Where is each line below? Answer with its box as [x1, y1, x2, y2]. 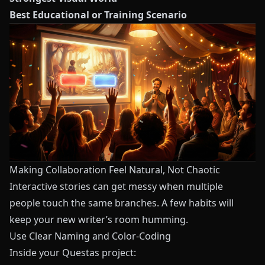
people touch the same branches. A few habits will [9, 196, 234, 210]
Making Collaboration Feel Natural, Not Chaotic [9, 163, 220, 177]
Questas [62, 246, 99, 260]
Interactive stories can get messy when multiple [9, 180, 223, 193]
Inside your [9, 246, 62, 260]
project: [99, 246, 136, 260]
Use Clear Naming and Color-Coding [9, 230, 171, 243]
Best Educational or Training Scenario [9, 8, 187, 22]
